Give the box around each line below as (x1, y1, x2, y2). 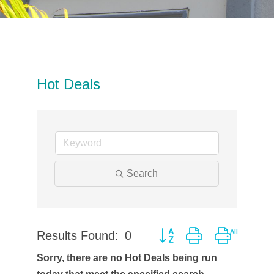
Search (126, 168, 158, 179)
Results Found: (36, 229, 119, 242)
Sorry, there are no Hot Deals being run (36, 253, 217, 263)
